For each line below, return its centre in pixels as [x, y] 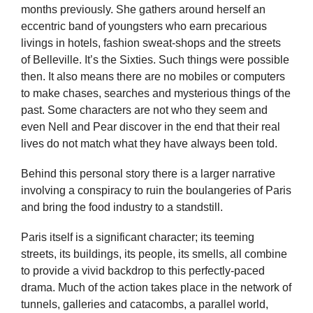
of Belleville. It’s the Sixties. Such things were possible [155, 59]
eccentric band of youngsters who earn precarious [144, 26]
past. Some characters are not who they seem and [144, 110]
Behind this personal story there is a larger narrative [148, 173]
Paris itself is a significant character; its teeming [138, 238]
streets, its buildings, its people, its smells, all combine [154, 254]
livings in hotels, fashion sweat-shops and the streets [151, 43]
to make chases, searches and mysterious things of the [156, 93]
